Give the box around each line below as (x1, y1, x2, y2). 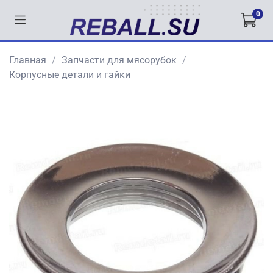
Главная (9, 54, 46, 66)
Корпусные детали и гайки (9, 68, 130, 80)
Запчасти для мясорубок (62, 54, 177, 66)
